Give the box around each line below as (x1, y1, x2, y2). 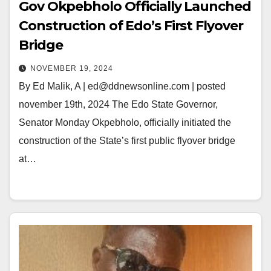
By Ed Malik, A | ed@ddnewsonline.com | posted (19, 81, 226, 91)
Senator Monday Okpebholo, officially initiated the (19, 117, 231, 128)
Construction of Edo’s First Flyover (19, 18, 243, 34)
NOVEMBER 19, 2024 (30, 64, 113, 73)
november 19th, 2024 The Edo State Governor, (19, 99, 218, 109)
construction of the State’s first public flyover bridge (19, 135, 235, 146)
